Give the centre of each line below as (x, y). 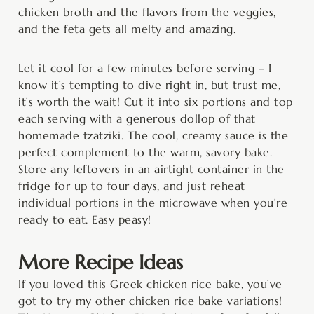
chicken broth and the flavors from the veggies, (147, 12)
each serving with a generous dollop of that (137, 118)
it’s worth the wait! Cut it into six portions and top (156, 101)
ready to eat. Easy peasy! (85, 219)
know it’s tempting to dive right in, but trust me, (149, 84)
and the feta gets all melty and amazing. (127, 28)
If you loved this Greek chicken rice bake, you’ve (150, 284)
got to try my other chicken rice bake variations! (150, 300)
